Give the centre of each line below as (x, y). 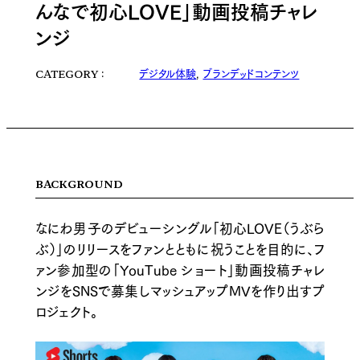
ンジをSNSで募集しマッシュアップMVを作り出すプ (180, 290)
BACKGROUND (79, 185)
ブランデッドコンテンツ (251, 74)
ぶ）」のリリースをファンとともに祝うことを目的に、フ (180, 248)
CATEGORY (66, 74)
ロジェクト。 (66, 311)
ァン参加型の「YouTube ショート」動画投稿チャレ (180, 269)
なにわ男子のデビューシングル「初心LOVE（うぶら (180, 227)
